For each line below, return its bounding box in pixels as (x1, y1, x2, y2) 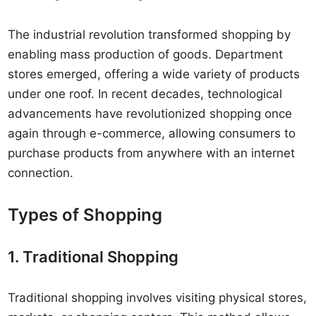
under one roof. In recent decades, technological (8, 87, 283, 101)
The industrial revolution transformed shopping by (8, 28, 291, 42)
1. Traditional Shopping (8, 248, 179, 266)
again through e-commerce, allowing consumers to (8, 126, 296, 140)
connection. (8, 166, 74, 180)
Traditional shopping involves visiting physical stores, (8, 291, 308, 305)
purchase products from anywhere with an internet (8, 146, 296, 160)
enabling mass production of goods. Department (8, 47, 284, 61)
